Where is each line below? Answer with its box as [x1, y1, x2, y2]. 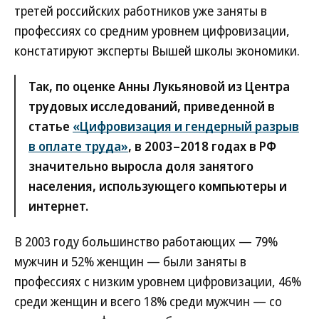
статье [28, 117, 73, 135]
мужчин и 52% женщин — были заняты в [14, 253, 246, 270]
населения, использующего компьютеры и [28, 177, 287, 194]
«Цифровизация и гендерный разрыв [73, 117, 299, 135]
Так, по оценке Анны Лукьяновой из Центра [28, 78, 290, 95]
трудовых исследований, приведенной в [28, 98, 275, 115]
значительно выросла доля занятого [28, 157, 253, 174]
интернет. [28, 197, 88, 214]
